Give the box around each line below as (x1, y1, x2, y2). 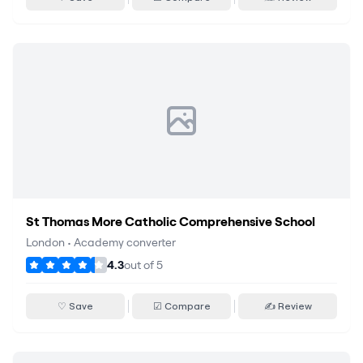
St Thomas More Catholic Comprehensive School (26, 213, 315, 229)
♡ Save (58, 300, 93, 312)
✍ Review (263, 300, 312, 312)
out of (124, 258, 156, 272)
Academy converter (74, 235, 176, 250)
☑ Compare (152, 300, 211, 312)
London (26, 235, 65, 250)
